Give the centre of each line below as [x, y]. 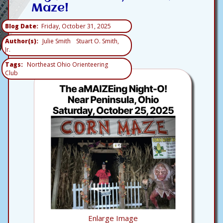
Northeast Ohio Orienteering [67, 64]
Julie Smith [56, 41]
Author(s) [21, 41]
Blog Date [21, 26]
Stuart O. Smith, [98, 41]
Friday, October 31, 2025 [76, 26]
